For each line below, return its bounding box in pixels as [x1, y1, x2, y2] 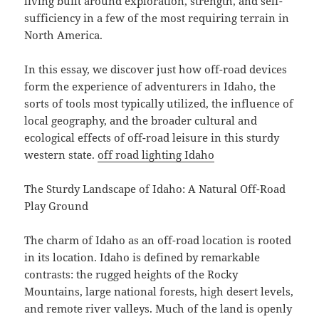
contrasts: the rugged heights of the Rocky [24, 267, 239, 282]
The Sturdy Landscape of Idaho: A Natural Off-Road [24, 182, 286, 197]
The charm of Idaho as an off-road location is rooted [24, 233, 292, 248]
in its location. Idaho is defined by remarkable [24, 250, 261, 265]
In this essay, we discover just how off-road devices [24, 62, 288, 77]
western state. [24, 147, 98, 162]
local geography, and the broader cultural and [24, 113, 258, 128]
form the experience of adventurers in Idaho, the [24, 79, 276, 94]
